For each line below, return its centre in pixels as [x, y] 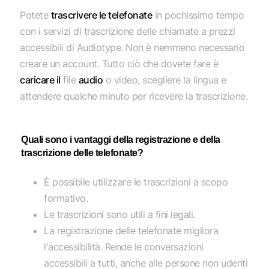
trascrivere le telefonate [101, 15]
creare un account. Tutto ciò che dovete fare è [119, 63]
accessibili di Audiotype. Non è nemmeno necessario [132, 47]
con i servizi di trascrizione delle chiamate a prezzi [128, 31]
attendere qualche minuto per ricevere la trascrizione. [134, 96]
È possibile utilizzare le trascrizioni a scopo [136, 182]
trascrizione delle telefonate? [82, 153]
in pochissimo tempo [198, 15]
